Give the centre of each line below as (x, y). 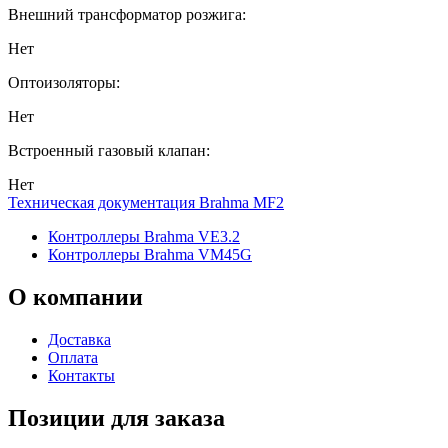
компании (85, 296)
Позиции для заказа (116, 417)
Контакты (81, 375)
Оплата (73, 357)
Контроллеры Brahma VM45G (150, 254)
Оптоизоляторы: (64, 82)
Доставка (79, 339)
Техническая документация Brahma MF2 (146, 202)
